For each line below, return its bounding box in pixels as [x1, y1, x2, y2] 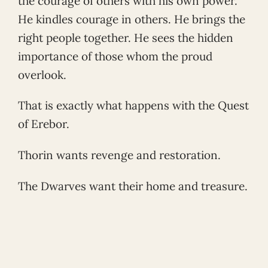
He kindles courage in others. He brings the [18, 11, 245, 26]
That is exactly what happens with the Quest [18, 98, 249, 113]
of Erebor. [18, 117, 69, 132]
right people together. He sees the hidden [18, 30, 233, 45]
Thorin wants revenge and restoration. [18, 148, 221, 163]
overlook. [18, 67, 66, 82]
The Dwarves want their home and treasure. [18, 179, 248, 194]
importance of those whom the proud [18, 48, 212, 63]
